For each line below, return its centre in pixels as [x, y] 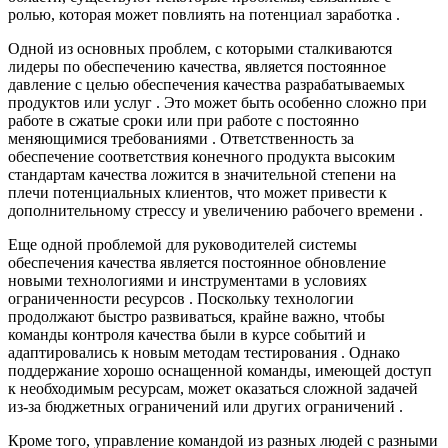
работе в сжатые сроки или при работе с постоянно [183, 121]
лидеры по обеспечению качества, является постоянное [197, 67]
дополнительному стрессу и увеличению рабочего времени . [215, 211]
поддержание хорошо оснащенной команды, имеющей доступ [220, 371]
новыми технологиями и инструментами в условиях [187, 281]
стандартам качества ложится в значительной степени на [202, 175]
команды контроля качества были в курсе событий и [187, 335]
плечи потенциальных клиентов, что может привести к [197, 193]
